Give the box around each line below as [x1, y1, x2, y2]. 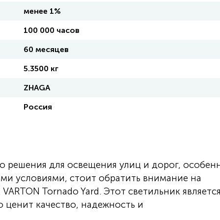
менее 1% [24, 6, 61, 16]
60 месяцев [24, 45, 69, 54]
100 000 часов [24, 26, 80, 35]
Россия [24, 102, 52, 111]
